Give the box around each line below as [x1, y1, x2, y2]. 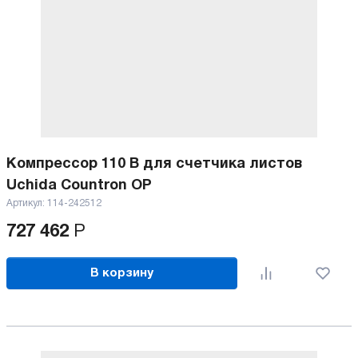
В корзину [90, 267, 154, 279]
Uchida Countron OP [6, 179, 152, 193]
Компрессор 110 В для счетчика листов [6, 157, 302, 171]
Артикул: [6, 199, 47, 208]
